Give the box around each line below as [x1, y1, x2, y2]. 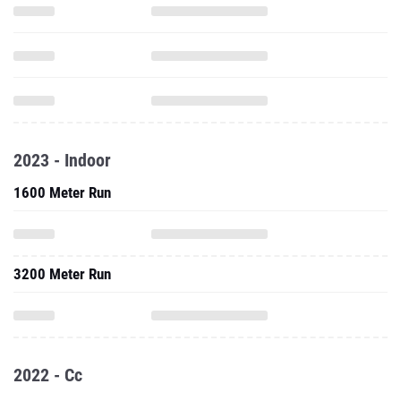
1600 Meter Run [13, 183, 111, 201]
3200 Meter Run [13, 265, 111, 283]
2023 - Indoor [13, 149, 111, 171]
